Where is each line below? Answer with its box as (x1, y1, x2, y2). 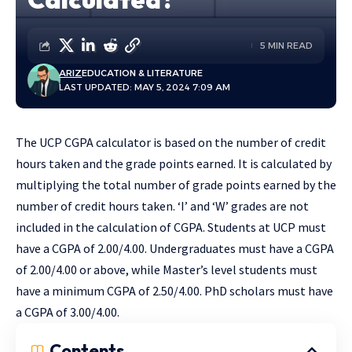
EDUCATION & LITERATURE (82, 68, 203, 79)
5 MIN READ (260, 40, 313, 51)
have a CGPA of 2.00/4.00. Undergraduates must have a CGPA (16, 240, 334, 256)
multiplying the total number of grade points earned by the (16, 177, 336, 192)
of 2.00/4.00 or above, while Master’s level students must (16, 262, 317, 277)
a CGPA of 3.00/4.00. (16, 304, 119, 320)
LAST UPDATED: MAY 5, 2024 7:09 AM (59, 82, 231, 93)
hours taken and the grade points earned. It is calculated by (16, 156, 332, 171)
